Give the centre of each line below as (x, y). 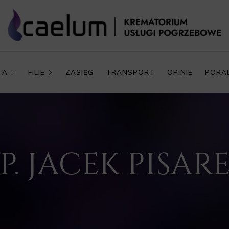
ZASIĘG (79, 72)
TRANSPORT (130, 72)
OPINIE (180, 72)
